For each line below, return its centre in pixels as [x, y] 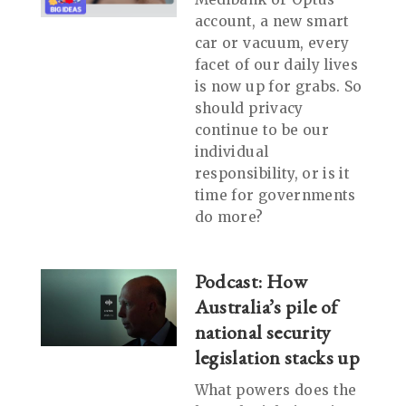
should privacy [249, 109]
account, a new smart [272, 22]
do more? [229, 217]
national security [263, 333]
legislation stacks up [277, 358]
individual [232, 152]
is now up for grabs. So [278, 87]
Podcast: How [251, 282]
